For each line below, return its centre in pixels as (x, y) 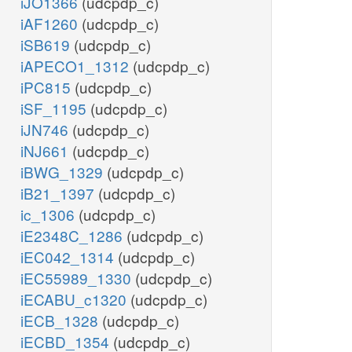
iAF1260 (51, 24)
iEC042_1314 (69, 257)
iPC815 (48, 87)
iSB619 (47, 45)
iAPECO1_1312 (77, 66)
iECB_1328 (61, 321)
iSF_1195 (55, 108)
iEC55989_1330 (78, 278)
